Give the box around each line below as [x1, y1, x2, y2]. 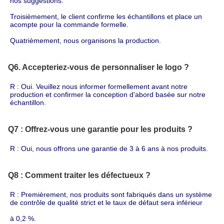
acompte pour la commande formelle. [10, 20, 128, 28]
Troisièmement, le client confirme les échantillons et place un [10, 12, 202, 20]
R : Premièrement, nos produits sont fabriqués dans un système [10, 190, 212, 198]
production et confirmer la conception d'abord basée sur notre [10, 90, 205, 98]
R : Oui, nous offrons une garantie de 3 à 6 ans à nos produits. [10, 144, 208, 152]
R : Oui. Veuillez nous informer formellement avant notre [10, 82, 187, 90]
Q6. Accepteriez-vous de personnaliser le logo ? [8, 62, 189, 71]
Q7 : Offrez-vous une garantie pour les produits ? [8, 124, 192, 133]
